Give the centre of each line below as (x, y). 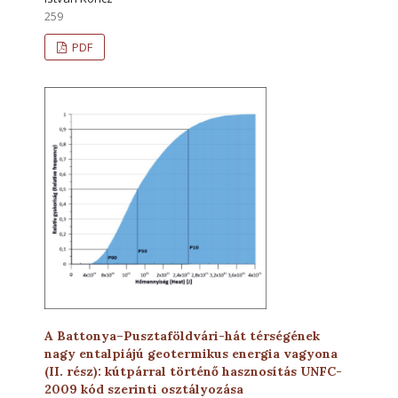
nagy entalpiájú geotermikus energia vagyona (191, 353)
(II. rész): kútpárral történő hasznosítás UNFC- (193, 371)
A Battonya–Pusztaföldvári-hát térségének (182, 335)
